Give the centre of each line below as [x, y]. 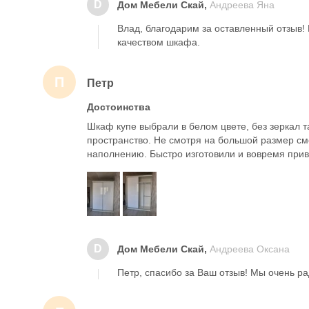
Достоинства [119, 107]
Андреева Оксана [250, 249]
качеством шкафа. [159, 42]
